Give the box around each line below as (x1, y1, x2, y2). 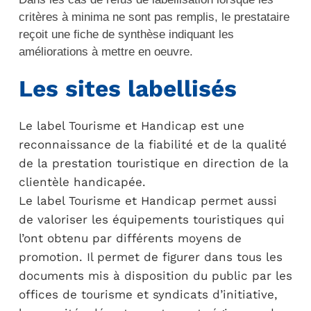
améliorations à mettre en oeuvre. (18, 45, 193, 58)
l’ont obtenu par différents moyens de (18, 231, 242, 245)
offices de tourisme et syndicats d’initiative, (18, 287, 278, 301)
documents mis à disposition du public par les (18, 269, 292, 283)
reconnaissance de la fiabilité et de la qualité (18, 137, 287, 151)
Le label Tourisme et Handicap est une (18, 119, 244, 133)
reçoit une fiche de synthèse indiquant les (18, 28, 234, 41)
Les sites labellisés (18, 75, 237, 102)
